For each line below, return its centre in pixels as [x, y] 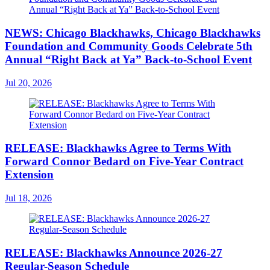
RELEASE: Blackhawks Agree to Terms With [118, 148]
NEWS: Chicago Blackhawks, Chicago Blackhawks [133, 33]
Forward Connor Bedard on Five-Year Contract [124, 162]
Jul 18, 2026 [28, 198]
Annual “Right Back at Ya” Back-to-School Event [128, 59]
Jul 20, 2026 [28, 83]
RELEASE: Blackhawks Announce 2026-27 [114, 253]
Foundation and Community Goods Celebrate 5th [129, 46]
